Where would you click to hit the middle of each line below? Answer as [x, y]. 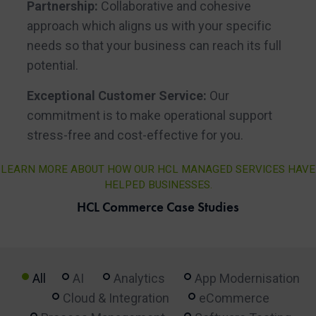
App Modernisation [247, 279]
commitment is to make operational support [149, 116]
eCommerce [234, 298]
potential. [52, 66]
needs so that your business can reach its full [154, 46]
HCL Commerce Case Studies [158, 207]
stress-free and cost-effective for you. [135, 135]
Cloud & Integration [116, 298]
